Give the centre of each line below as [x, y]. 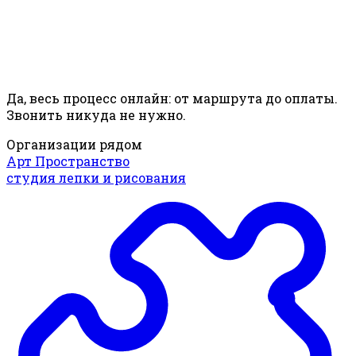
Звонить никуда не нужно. [96, 115]
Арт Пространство [68, 161]
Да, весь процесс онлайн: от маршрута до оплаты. [172, 99]
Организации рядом [74, 145]
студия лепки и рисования [96, 178]
